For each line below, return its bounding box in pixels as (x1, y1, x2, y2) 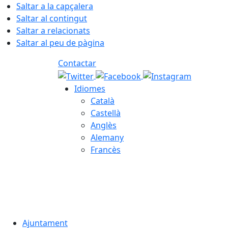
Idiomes (74, 82, 105, 94)
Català (91, 95, 115, 106)
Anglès (91, 119, 117, 131)
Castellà (91, 107, 121, 119)
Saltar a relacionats (16, 25, 90, 36)
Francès (91, 144, 121, 155)
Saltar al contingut (16, 13, 87, 24)
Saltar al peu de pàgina (16, 37, 104, 48)
